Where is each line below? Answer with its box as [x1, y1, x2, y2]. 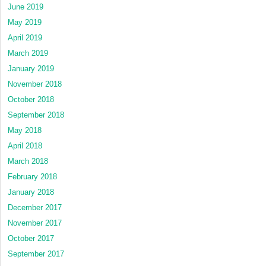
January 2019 [8, 64, 54, 73]
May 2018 [8, 125, 42, 135]
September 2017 [8, 249, 64, 258]
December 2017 [8, 202, 62, 212]
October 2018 [8, 94, 54, 104]
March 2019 [8, 48, 48, 58]
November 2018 [8, 79, 62, 88]
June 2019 [8, 2, 43, 11]
